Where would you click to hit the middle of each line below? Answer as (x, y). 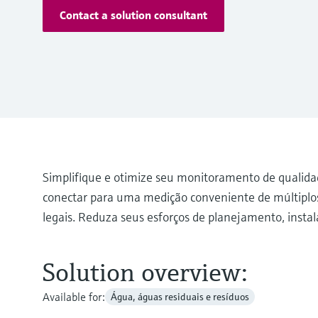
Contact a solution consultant (133, 15)
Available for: (74, 297)
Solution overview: (145, 273)
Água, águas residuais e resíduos (180, 297)
